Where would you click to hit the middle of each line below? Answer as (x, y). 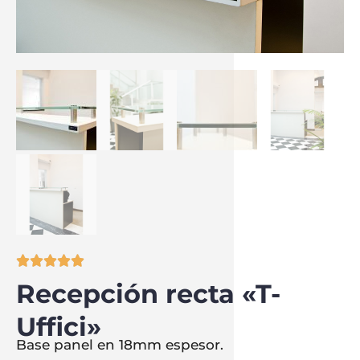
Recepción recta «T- (148, 294)
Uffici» (59, 327)
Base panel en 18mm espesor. (120, 345)
